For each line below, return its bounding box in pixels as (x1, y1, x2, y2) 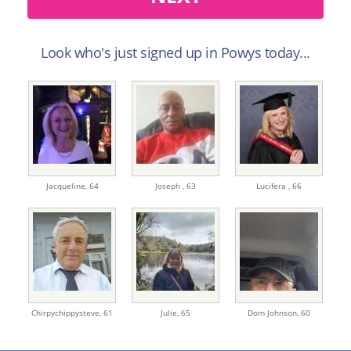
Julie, (161, 307, 181, 318)
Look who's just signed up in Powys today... (41, 43, 310, 62)
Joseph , (155, 180, 186, 191)
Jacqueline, (45, 180, 89, 191)
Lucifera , (256, 180, 292, 191)
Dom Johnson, (248, 307, 301, 318)
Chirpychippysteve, (31, 307, 103, 318)
